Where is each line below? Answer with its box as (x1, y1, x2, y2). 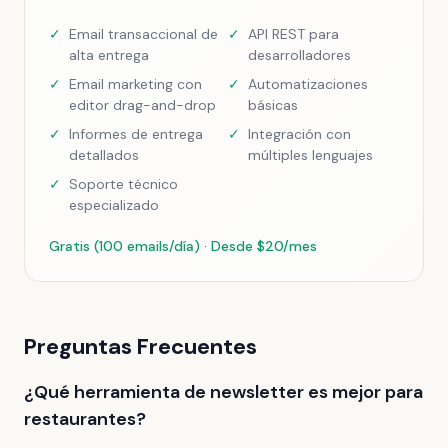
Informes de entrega (69, 125, 203, 143)
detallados (69, 146, 139, 164)
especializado (69, 196, 159, 214)
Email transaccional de (69, 25, 218, 43)
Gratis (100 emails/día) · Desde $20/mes (49, 237, 317, 255)
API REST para (248, 25, 339, 43)
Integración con (248, 125, 351, 143)
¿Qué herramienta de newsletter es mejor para (24, 380, 423, 404)
